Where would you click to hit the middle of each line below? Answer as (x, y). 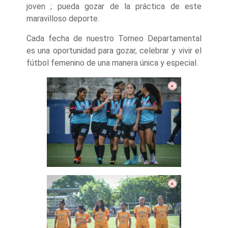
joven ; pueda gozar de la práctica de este (114, 7)
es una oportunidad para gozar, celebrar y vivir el (114, 50)
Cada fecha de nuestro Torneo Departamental (114, 38)
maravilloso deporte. (63, 19)
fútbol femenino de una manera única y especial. (112, 63)
